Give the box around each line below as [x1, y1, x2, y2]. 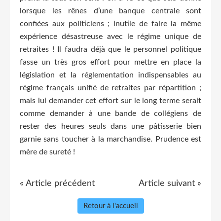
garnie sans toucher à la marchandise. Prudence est [20, 135, 201, 144]
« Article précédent [20, 179, 95, 188]
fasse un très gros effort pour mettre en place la [20, 58, 201, 67]
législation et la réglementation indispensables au [20, 71, 201, 79]
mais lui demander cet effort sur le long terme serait [20, 97, 201, 105]
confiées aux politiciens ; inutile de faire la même [20, 20, 201, 28]
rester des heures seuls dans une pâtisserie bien [20, 122, 201, 131]
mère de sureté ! [20, 148, 75, 156]
